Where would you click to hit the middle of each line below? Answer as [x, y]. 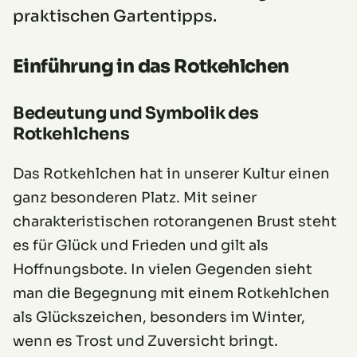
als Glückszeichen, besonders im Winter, [159, 317]
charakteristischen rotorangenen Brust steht [175, 221]
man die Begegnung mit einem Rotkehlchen [171, 293]
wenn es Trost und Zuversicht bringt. [145, 341]
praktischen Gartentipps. [115, 16]
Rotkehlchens [71, 133]
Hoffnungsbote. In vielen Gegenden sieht [163, 269]
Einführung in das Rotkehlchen [151, 66]
